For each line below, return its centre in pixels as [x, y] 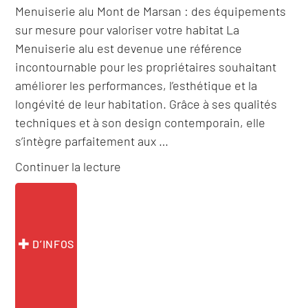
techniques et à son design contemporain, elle [141, 123]
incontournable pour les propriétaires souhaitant [146, 67]
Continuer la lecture [68, 167]
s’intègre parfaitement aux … [92, 141]
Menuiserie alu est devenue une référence [129, 48]
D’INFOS [52, 244]
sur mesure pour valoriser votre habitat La [128, 30]
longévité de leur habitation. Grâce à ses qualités [146, 104]
